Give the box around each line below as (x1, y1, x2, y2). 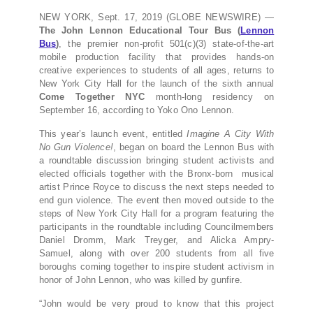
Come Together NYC (38, 92, 156, 103)
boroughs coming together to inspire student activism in (38, 261, 275, 272)
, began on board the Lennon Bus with (113, 142, 275, 153)
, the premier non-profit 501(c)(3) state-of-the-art (59, 38, 275, 50)
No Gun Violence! (38, 142, 114, 153)
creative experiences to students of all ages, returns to (38, 65, 275, 76)
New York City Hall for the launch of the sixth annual (38, 78, 275, 89)
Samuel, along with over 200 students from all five (38, 248, 275, 259)
